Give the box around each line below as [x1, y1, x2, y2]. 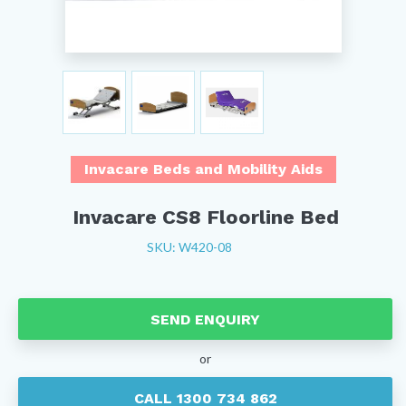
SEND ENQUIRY [150, 310, 260, 328]
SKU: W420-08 [147, 239, 232, 255]
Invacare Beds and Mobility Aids [83, 160, 323, 178]
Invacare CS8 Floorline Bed [72, 206, 339, 228]
